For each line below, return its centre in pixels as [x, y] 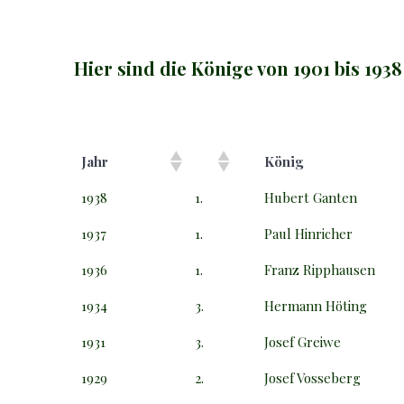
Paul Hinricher [309, 233]
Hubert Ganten [311, 197]
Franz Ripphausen [320, 269]
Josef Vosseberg [313, 377]
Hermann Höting [316, 305]
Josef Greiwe [303, 341]
